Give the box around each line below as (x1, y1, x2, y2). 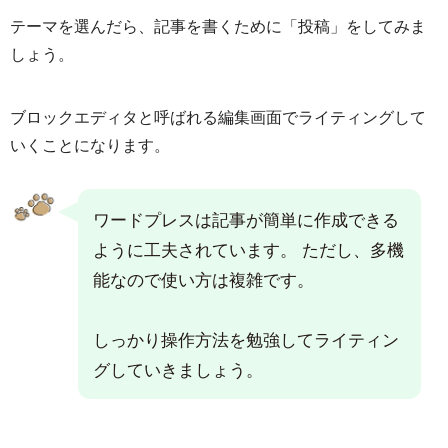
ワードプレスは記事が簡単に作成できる (93, 206, 400, 232)
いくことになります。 (10, 133, 170, 157)
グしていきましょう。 (93, 356, 264, 382)
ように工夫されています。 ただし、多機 (93, 236, 405, 262)
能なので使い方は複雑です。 (93, 266, 315, 292)
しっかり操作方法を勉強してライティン (93, 326, 400, 352)
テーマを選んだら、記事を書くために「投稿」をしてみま (10, 14, 426, 38)
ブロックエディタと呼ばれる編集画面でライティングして (10, 105, 426, 129)
